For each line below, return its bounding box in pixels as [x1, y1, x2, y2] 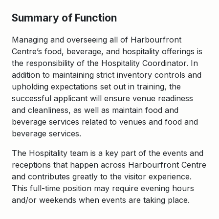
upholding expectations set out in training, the [12, 82, 181, 91]
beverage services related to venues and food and [12, 117, 198, 127]
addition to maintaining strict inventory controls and [12, 70, 201, 80]
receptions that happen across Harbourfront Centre [12, 160, 206, 170]
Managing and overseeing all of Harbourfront [12, 35, 181, 44]
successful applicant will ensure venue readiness [12, 93, 193, 103]
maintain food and [109, 105, 178, 115]
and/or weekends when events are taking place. [12, 195, 190, 205]
